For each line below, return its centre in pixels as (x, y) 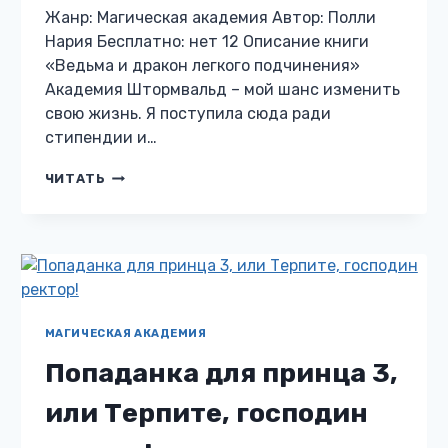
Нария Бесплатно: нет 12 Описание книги (206, 42)
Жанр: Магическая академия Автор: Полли (210, 18)
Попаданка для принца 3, (221, 373)
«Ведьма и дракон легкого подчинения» (202, 66)
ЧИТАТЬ (75, 179)
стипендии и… (100, 138)
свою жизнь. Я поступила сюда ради (187, 114)
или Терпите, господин (206, 413)
